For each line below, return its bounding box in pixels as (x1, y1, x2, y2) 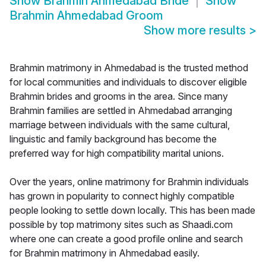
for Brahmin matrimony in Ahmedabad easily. (9, 247, 199, 259)
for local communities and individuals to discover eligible (9, 76, 247, 88)
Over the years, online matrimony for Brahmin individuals (9, 176, 249, 188)
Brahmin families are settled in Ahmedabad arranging (9, 104, 232, 117)
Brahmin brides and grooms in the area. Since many (9, 90, 228, 103)
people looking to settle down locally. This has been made (9, 204, 255, 217)
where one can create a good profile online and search (9, 233, 243, 245)
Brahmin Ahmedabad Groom (9, 8, 163, 23)
